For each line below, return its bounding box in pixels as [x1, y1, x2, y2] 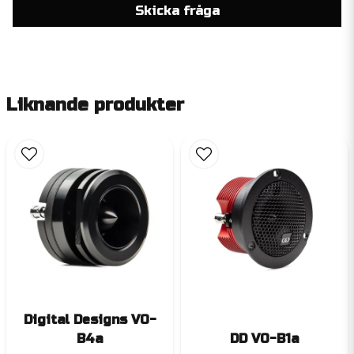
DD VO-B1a [230, 331, 299, 347]
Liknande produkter [6, 94, 184, 115]
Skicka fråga [134, 2, 220, 18]
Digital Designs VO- [23, 312, 156, 328]
